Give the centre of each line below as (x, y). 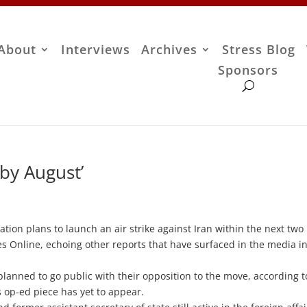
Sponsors (248, 70)
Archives (170, 50)
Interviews (96, 50)
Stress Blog (259, 50)
